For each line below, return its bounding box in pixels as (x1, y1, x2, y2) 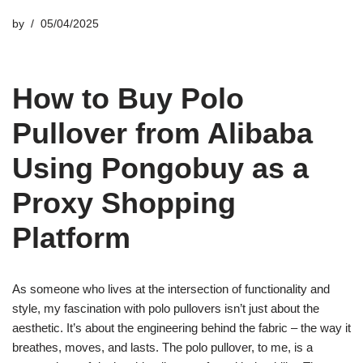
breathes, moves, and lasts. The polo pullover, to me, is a (12, 340, 313, 354)
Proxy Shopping (12, 186, 236, 220)
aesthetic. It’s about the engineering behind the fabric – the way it (12, 321, 351, 335)
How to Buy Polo (12, 82, 244, 115)
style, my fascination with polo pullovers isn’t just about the (12, 301, 319, 315)
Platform (12, 221, 130, 254)
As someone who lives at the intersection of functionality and (12, 282, 330, 296)
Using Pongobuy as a (12, 152, 309, 185)
